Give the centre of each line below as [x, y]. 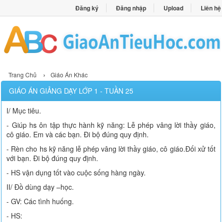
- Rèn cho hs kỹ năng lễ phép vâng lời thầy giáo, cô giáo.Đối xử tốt [111, 148]
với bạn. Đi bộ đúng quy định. [53, 158]
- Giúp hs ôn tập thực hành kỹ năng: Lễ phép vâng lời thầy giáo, [111, 125]
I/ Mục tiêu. [24, 110]
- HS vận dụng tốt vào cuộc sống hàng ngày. [76, 172]
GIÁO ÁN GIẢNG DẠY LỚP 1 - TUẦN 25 [71, 90]
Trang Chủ [23, 74]
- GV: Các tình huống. [40, 201]
